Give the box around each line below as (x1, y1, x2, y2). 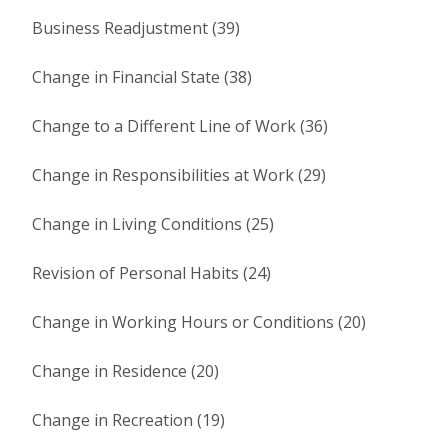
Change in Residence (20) (32, 360, 219, 382)
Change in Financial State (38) (32, 66, 252, 88)
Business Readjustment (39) (32, 17, 240, 39)
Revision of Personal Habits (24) (32, 262, 271, 284)
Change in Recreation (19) (32, 409, 225, 431)
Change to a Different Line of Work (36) (32, 115, 328, 137)
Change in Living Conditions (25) (32, 213, 274, 235)
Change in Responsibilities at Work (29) (32, 164, 326, 186)
